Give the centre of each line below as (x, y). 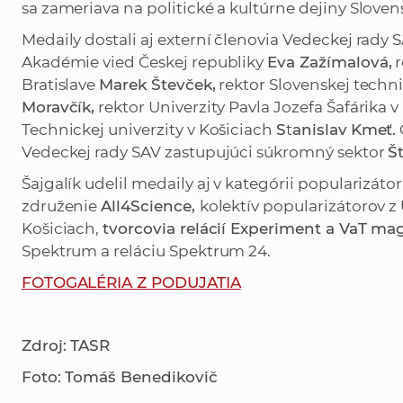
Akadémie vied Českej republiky (144, 63)
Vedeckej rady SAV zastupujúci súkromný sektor (205, 152)
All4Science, (150, 206)
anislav (320, 130)
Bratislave (60, 85)
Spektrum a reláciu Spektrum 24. (146, 251)
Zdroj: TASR (66, 346)
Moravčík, (58, 107)
